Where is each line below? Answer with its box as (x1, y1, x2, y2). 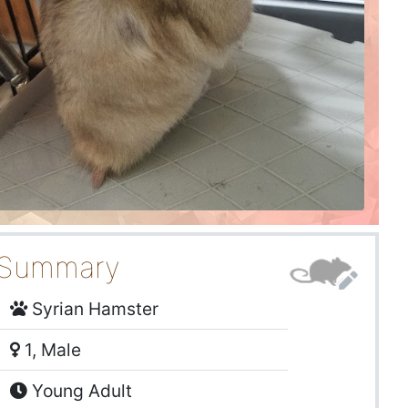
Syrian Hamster (27, 298, 159, 321)
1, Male (20, 339, 82, 362)
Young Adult (27, 380, 133, 403)
